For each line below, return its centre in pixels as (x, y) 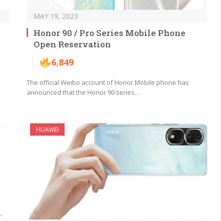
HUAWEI (47, 130)
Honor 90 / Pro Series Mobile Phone (110, 33)
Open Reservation (72, 44)
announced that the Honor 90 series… (83, 92)
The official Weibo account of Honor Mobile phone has (108, 83)
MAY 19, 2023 (56, 16)
